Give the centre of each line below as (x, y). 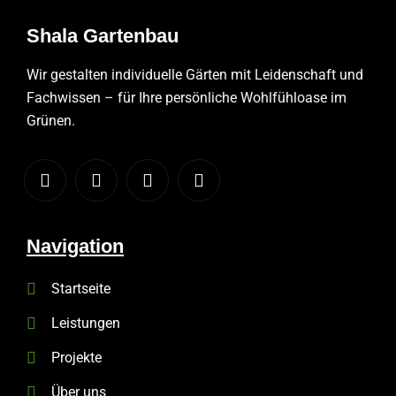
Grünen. (51, 120)
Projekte (76, 357)
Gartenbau (131, 35)
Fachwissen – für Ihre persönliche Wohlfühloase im (187, 97)
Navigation (75, 246)
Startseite (80, 288)
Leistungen (85, 323)
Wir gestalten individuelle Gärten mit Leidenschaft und (195, 74)
